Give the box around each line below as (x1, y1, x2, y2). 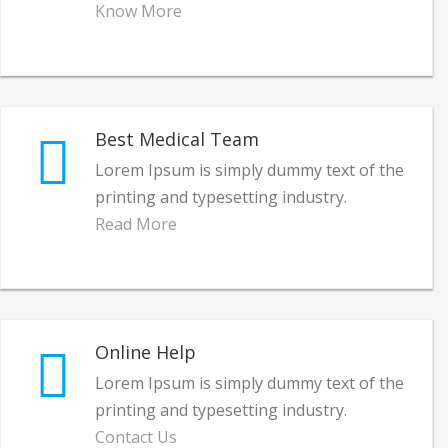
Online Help (95, 339, 196, 364)
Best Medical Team (95, 126, 259, 151)
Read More (95, 212, 177, 235)
